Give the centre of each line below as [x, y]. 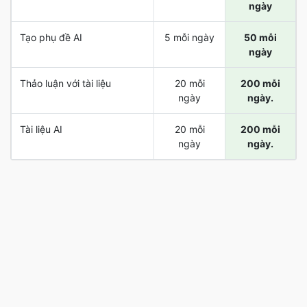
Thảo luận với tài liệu [65, 83]
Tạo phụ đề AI [51, 37]
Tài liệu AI [41, 129]
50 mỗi [260, 37]
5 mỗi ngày [189, 37]
